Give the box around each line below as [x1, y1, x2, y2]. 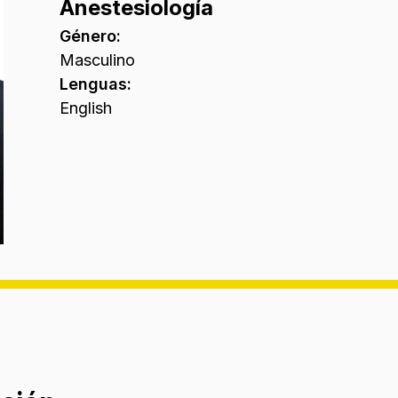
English [59, 99, 112, 118]
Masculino [59, 51, 135, 70]
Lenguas [59, 75, 127, 94]
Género [59, 27, 116, 46]
